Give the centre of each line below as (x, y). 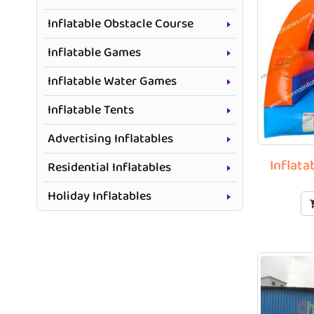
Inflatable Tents (91, 110)
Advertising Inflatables (110, 139)
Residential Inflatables (109, 168)
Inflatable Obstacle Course (121, 24)
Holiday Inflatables (100, 196)
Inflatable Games (94, 53)
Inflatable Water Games (112, 81)
